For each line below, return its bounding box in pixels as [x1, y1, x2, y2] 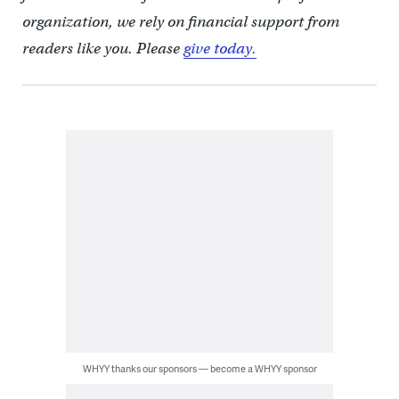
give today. [183, 39, 256, 58]
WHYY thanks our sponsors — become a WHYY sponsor [82, 362, 317, 375]
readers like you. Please [21, 39, 183, 58]
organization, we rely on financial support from [21, 12, 339, 31]
